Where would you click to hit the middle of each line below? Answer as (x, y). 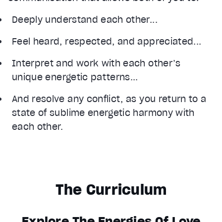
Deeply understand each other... (85, 19)
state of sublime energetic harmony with (103, 112)
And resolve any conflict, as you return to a (109, 99)
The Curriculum (111, 190)
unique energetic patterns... (75, 77)
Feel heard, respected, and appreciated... (107, 41)
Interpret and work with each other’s (96, 63)
